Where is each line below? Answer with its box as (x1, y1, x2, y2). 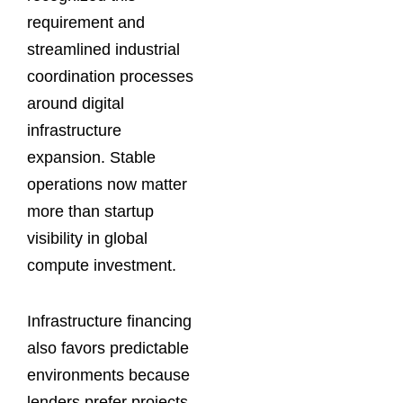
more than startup (27, 202, 154, 221)
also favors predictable (27, 338, 189, 357)
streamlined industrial (27, 40, 180, 59)
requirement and (27, 13, 145, 32)
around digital (27, 94, 124, 113)
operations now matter (27, 175, 187, 194)
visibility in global (27, 229, 148, 248)
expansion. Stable (27, 148, 156, 167)
